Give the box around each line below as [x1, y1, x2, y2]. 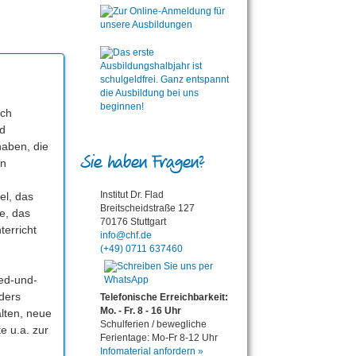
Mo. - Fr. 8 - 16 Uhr [100, 304, 181, 316]
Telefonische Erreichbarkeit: [100, 291, 228, 303]
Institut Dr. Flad [100, 188, 164, 200]
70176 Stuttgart [100, 215, 166, 227]
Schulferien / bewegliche [100, 318, 207, 330]
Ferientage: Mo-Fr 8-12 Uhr [100, 331, 218, 343]
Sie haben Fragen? [80, 150, 205, 174]
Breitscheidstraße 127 [100, 202, 195, 214]
